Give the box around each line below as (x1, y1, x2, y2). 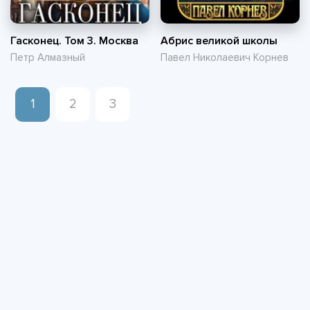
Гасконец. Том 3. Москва (10, 33, 138, 48)
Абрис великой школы (161, 33, 277, 48)
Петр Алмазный (10, 51, 85, 64)
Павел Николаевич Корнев (161, 51, 289, 64)
